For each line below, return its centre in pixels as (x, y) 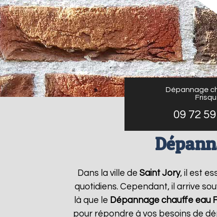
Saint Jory (160, 173)
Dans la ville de (108, 173)
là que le (92, 200)
